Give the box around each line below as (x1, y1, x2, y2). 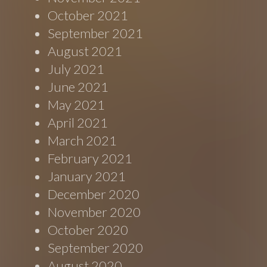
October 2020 (48, 222, 129, 238)
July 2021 (48, 61, 105, 77)
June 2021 (48, 79, 109, 95)
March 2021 (48, 132, 117, 149)
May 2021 (48, 97, 105, 113)
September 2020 (48, 240, 144, 256)
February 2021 (48, 150, 133, 167)
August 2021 (48, 43, 123, 60)
